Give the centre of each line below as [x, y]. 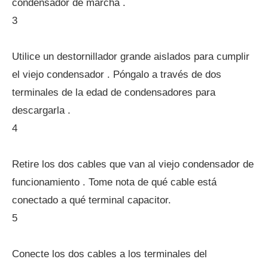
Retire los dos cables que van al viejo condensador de [133, 164]
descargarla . [41, 110]
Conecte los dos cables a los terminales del [109, 254]
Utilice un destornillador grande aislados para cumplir [131, 57]
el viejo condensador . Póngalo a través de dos [117, 74]
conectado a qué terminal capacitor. [92, 200]
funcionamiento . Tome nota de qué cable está [114, 182]
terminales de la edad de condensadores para [114, 92]
